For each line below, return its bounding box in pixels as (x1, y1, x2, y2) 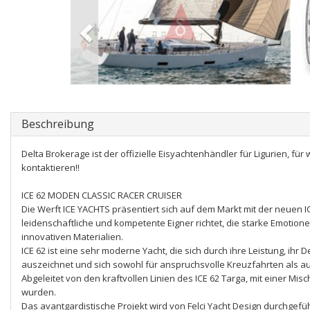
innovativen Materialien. (21, 230, 123, 243)
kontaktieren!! (21, 161, 80, 174)
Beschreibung (21, 116, 94, 131)
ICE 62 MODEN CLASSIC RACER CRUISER (21, 189, 182, 201)
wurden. (21, 286, 56, 298)
